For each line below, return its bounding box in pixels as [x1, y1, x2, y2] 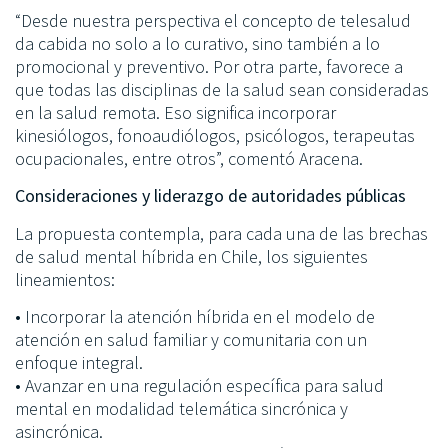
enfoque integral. [15, 350, 143, 374]
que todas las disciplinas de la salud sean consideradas [15, 77, 429, 101]
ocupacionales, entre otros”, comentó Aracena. [15, 146, 363, 170]
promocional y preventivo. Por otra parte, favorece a [15, 54, 403, 78]
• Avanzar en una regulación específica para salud [15, 373, 384, 397]
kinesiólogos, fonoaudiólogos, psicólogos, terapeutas [15, 123, 415, 147]
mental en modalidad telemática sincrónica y [15, 396, 348, 420]
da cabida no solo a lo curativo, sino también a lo [15, 31, 380, 55]
